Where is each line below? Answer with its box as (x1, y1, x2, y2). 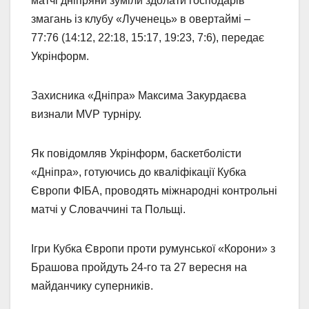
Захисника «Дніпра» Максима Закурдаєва (31, 90, 246, 102)
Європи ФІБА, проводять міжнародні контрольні (31, 185, 277, 197)
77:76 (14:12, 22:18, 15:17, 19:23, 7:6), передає (31, 32, 264, 44)
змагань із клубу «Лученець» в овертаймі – (31, 13, 250, 26)
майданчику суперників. (31, 280, 153, 292)
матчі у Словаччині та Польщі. (31, 203, 186, 216)
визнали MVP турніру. (31, 108, 141, 121)
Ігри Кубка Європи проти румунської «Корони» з (31, 243, 275, 255)
